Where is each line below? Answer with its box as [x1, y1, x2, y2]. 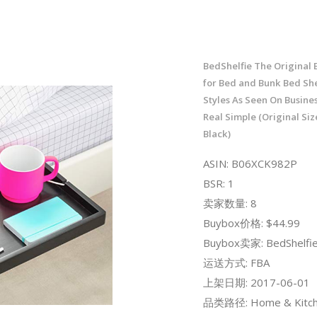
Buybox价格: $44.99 [202, 215, 300, 230]
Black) [202, 127, 231, 140]
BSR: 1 [202, 175, 234, 190]
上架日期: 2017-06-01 [202, 275, 310, 289]
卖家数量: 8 [202, 195, 257, 210]
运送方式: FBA [202, 255, 270, 270]
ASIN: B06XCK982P [202, 156, 297, 171]
